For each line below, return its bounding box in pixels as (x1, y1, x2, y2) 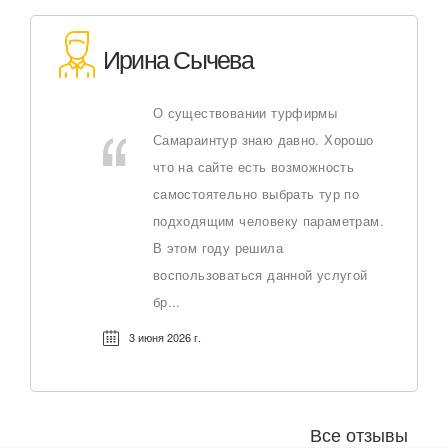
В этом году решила (152, 238, 283, 257)
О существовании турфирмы (152, 103, 338, 122)
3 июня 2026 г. (128, 329, 201, 345)
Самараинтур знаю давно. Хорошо (152, 130, 374, 149)
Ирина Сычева (102, 40, 253, 76)
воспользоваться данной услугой (152, 265, 368, 284)
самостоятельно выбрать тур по (152, 184, 360, 203)
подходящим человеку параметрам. (152, 211, 384, 230)
